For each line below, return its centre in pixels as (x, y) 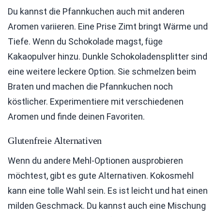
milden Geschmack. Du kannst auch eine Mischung (107, 206)
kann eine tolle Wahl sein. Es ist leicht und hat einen (108, 191)
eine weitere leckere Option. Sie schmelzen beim (102, 72)
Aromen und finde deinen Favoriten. (76, 117)
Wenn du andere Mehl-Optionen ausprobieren (95, 161)
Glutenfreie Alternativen (55, 141)
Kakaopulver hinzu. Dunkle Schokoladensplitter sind (108, 57)
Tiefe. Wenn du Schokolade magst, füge (85, 42)
